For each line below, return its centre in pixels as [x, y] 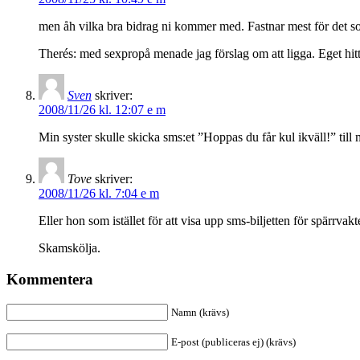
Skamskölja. [70, 248]
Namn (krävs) [200, 312]
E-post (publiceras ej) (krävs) [233, 342]
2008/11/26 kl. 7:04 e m [99, 194]
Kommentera [50, 279]
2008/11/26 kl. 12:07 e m [102, 110]
